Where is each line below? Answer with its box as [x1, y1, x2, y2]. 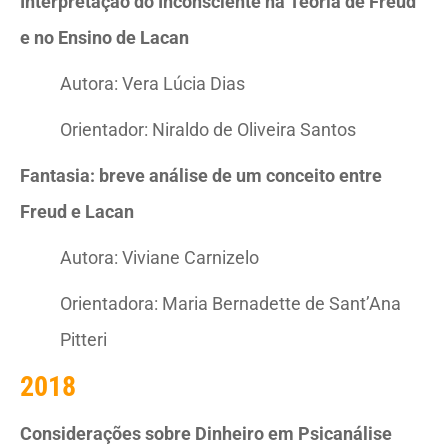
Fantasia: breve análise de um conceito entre [20, 165, 382, 186]
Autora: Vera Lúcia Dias [60, 73, 245, 94]
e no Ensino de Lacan [20, 27, 189, 48]
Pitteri [60, 329, 107, 350]
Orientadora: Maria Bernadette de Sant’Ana [60, 293, 401, 314]
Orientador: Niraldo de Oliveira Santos [60, 119, 356, 140]
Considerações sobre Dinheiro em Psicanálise [20, 423, 392, 444]
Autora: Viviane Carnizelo [60, 247, 259, 268]
